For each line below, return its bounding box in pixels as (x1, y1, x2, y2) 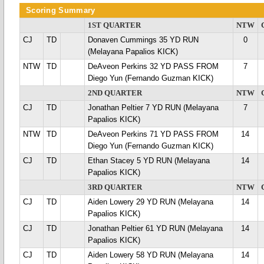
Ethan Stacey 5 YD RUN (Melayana (88, 157, 210, 165)
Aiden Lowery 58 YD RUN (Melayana (88, 251, 213, 259)
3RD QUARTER (88, 183, 142, 192)
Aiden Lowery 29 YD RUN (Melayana (88, 198, 213, 206)
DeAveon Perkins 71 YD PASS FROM (88, 130, 219, 138)
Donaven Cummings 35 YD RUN (88, 36, 199, 44)
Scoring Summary (26, 6, 95, 15)
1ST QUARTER (88, 21, 141, 29)
